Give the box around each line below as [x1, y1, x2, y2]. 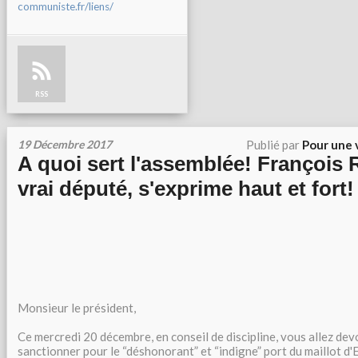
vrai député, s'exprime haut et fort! [18, 177, 354, 201]
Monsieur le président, [18, 300, 136, 315]
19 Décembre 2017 [18, 137, 112, 151]
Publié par [246, 137, 302, 152]
